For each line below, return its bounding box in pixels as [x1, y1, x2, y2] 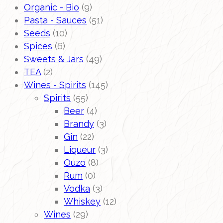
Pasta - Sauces [24, 15, 87, 26]
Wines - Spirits [24, 80, 86, 91]
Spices [24, 41, 52, 52]
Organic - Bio [24, 2, 79, 13]
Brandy [64, 118, 94, 129]
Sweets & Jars [24, 54, 84, 65]
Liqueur [64, 144, 96, 155]
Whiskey [64, 196, 101, 207]
